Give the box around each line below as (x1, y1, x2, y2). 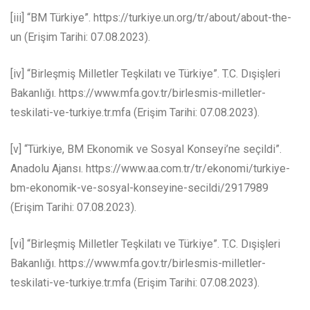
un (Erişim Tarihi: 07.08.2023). (10, 30, 150, 44)
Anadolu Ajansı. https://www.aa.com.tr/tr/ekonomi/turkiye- (10, 162, 290, 176)
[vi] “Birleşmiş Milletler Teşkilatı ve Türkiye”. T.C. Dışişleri (10, 237, 280, 251)
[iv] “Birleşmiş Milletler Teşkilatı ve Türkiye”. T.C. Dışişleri (10, 67, 280, 81)
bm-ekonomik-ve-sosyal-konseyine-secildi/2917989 (10, 181, 268, 195)
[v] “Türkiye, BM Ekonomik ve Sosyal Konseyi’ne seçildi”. (10, 143, 282, 156)
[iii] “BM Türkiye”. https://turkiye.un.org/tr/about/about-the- (10, 11, 291, 25)
